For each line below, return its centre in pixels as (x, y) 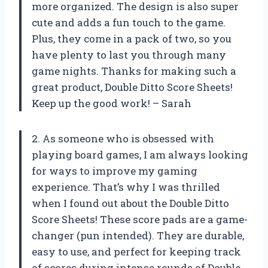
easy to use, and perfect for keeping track (136, 252)
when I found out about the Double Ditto (130, 203)
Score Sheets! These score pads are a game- (140, 220)
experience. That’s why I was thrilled (126, 187)
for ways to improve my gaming (115, 171)
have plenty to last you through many (129, 55)
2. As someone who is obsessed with (123, 139)
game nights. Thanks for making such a (134, 71)
